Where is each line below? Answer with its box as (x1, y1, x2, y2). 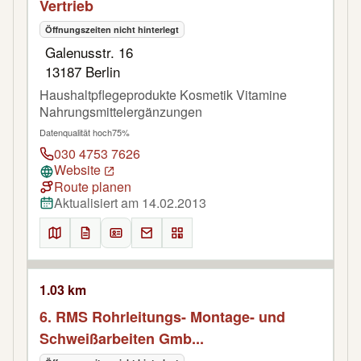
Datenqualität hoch (39, 126, 112, 139)
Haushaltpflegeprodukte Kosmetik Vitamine (39, 85, 287, 105)
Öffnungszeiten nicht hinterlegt (45, 23, 179, 36)
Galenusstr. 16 (45, 42, 133, 63)
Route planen (54, 177, 131, 197)
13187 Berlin (45, 61, 120, 82)
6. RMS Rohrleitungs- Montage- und (39, 306, 285, 328)
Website (54, 160, 101, 180)
